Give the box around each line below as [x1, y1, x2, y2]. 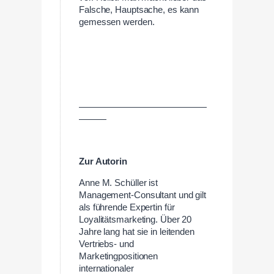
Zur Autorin [79, 157, 127, 167]
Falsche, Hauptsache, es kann [79, 4, 199, 15]
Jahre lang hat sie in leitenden [79, 226, 194, 237]
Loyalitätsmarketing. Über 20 [79, 214, 192, 224]
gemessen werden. [79, 17, 155, 27]
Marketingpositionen [79, 251, 158, 261]
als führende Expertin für [79, 202, 175, 212]
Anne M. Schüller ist [79, 177, 158, 188]
